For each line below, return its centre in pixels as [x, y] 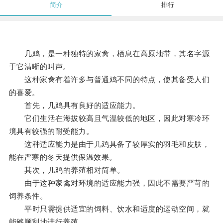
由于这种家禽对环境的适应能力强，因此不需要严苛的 [109, 183]
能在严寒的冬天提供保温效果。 [63, 157]
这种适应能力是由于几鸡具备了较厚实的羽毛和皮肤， [109, 144]
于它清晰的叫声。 [40, 67]
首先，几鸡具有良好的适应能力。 [74, 106]
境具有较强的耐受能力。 [51, 131]
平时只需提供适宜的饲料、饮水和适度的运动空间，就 [109, 209]
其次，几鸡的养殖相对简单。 [67, 170]
